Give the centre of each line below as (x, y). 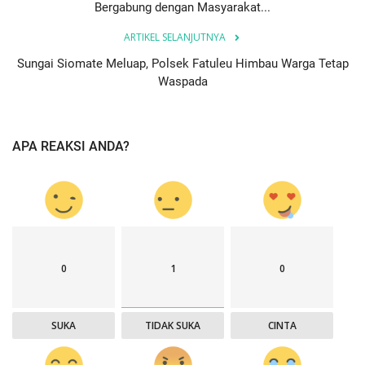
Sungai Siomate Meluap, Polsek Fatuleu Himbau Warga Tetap (182, 63)
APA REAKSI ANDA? (71, 146)
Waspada (182, 81)
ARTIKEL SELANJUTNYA (174, 37)
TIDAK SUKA (173, 325)
